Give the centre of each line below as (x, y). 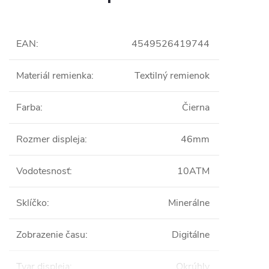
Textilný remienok (172, 75)
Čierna (196, 107)
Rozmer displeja (50, 139)
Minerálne (189, 203)
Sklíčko (32, 203)
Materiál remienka (54, 75)
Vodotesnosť (43, 171)
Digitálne (191, 234)
